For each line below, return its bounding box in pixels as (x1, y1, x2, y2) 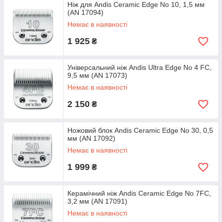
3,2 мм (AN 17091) (67, 197, 127, 205)
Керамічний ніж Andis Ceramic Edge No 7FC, (67, 189, 211, 197)
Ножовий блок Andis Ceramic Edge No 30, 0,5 (67, 126, 213, 134)
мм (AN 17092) (67, 134, 115, 142)
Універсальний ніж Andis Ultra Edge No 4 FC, (67, 63, 212, 71)
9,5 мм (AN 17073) (67, 71, 127, 79)
